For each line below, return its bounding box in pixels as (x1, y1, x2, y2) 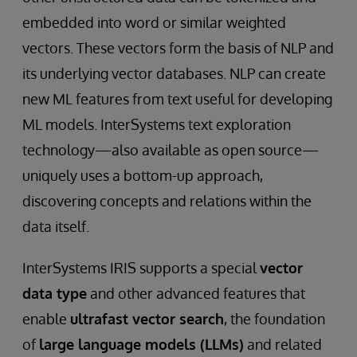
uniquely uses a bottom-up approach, (22, 167, 263, 185)
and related (244, 335, 322, 354)
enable (22, 310, 70, 328)
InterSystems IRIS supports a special (22, 259, 260, 277)
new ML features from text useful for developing (22, 90, 332, 108)
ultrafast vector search (70, 310, 224, 328)
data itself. (22, 218, 89, 236)
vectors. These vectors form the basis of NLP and (22, 39, 334, 57)
